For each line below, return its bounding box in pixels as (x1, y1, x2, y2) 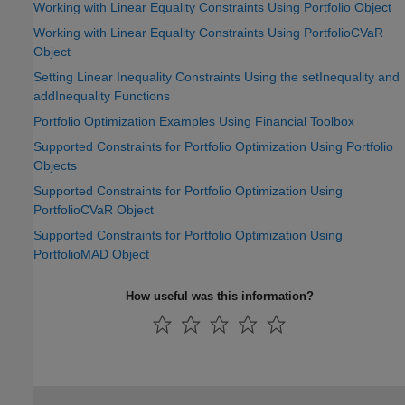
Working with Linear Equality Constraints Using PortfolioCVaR (33, 25, 383, 41)
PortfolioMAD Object (33, 247, 149, 262)
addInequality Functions (33, 89, 170, 104)
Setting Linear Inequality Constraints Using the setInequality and (33, 70, 400, 85)
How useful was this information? (125, 289, 314, 304)
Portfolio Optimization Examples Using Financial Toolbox (33, 114, 354, 129)
